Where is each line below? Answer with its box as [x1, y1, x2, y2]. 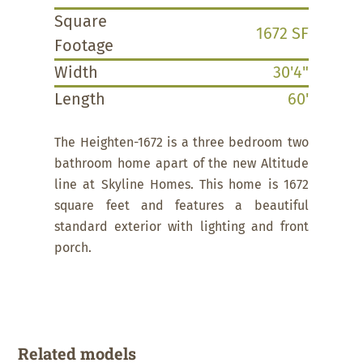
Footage [54, 38, 114, 55]
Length [54, 92, 106, 109]
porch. [54, 241, 96, 255]
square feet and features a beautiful [54, 199, 309, 213]
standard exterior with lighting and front [54, 220, 309, 234]
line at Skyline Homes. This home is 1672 [54, 178, 309, 192]
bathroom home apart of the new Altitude [54, 157, 309, 171]
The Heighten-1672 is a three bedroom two [54, 136, 309, 150]
